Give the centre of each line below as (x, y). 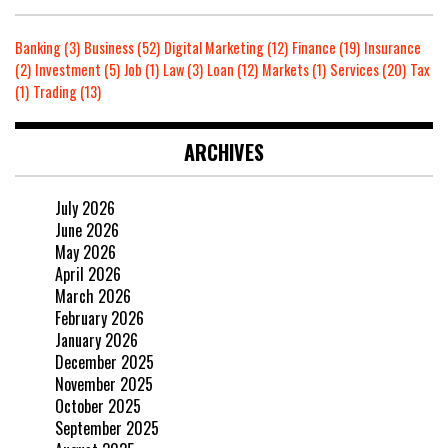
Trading (55, 91)
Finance (314, 47)
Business (109, 47)
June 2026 (87, 229)
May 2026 (85, 251)
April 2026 (88, 273)
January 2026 (96, 339)
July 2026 (85, 207)
